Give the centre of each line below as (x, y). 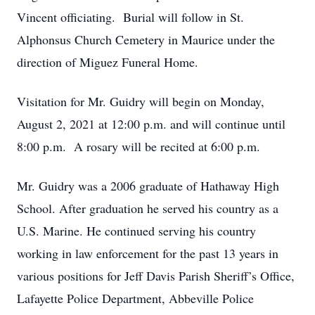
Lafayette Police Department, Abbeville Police (135, 298)
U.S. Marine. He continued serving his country (136, 231)
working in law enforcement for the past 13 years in (148, 253)
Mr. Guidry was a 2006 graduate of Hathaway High (148, 186)
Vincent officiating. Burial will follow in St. (130, 17)
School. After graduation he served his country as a (148, 208)
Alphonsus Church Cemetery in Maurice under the (146, 39)
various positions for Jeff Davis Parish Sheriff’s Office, (156, 276)
